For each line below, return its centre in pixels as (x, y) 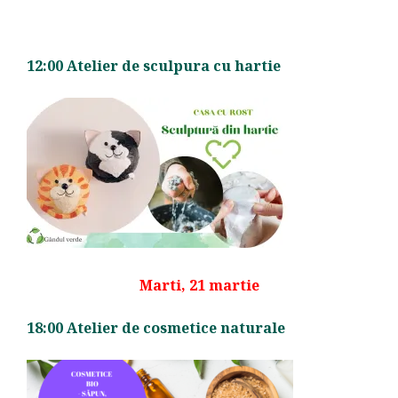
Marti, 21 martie (199, 285)
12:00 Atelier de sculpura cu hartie (154, 65)
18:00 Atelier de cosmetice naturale (156, 327)
